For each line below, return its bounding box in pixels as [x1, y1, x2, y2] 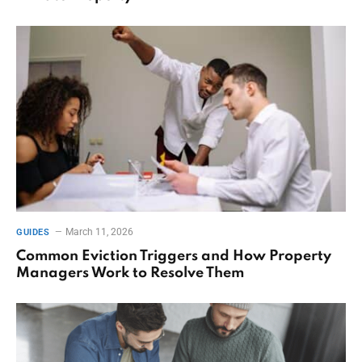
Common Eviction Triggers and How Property [16, 248, 331, 263]
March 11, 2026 [65, 225, 134, 238]
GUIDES [16, 226, 50, 238]
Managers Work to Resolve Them [16, 265, 244, 280]
